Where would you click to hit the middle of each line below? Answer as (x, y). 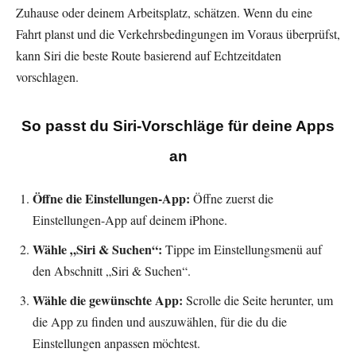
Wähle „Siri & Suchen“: (97, 250)
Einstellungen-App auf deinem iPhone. (130, 220)
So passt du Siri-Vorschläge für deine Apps (178, 126)
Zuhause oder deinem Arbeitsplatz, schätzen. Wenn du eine (164, 13)
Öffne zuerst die (232, 199)
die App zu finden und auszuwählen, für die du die (160, 322)
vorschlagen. (47, 77)
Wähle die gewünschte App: (108, 300)
